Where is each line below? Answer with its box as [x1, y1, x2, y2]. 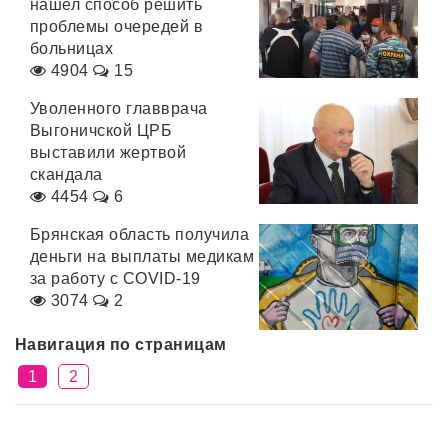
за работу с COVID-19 [30, 270, 201, 287]
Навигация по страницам [15, 336, 227, 353]
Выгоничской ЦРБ [30, 122, 173, 139]
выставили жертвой [30, 144, 187, 161]
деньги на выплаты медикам [30, 248, 254, 265]
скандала [30, 166, 103, 183]
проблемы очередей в [30, 18, 204, 35]
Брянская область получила [30, 226, 249, 243]
